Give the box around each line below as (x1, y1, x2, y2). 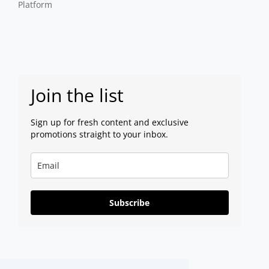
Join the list (30, 82, 124, 107)
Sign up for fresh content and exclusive (30, 116, 189, 128)
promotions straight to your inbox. (30, 128, 171, 140)
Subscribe (109, 196, 150, 208)
